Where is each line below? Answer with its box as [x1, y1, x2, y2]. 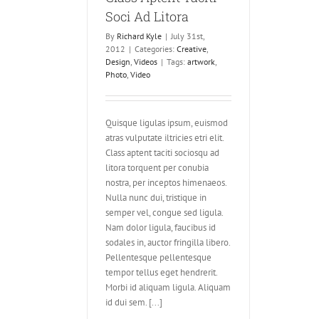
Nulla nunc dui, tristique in [105, 191, 206, 204]
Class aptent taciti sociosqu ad [105, 146, 219, 159]
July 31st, [171, 30, 204, 41]
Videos [134, 56, 157, 67]
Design [105, 56, 130, 67]
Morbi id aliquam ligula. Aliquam [105, 281, 231, 293]
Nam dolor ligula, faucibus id [105, 221, 216, 234]
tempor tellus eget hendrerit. [105, 266, 217, 278]
